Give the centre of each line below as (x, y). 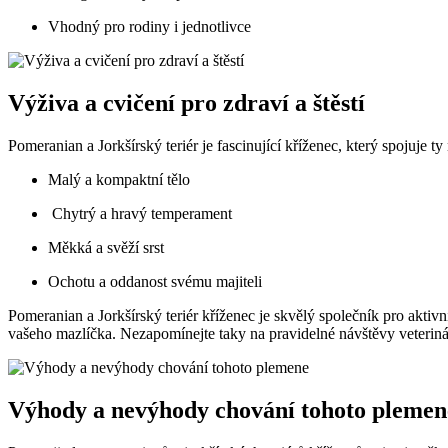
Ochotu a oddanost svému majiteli (155, 282)
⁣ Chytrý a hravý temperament (140, 214)
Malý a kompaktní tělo (119, 180)
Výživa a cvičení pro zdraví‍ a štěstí (186, 103)
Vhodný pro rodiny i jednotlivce (149, 27)
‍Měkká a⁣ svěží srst (106, 248)
